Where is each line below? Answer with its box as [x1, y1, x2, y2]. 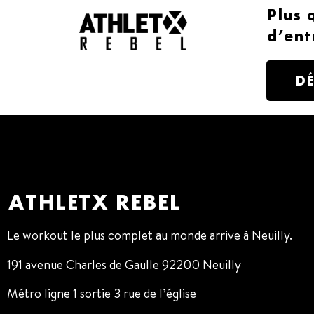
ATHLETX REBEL [7, 189, 180, 215]
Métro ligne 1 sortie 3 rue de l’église [7, 285, 196, 303]
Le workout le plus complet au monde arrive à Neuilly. [7, 226, 292, 245]
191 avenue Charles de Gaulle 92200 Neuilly [7, 255, 241, 273]
